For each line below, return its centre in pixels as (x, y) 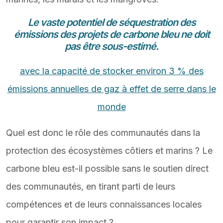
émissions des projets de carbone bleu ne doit (111, 34)
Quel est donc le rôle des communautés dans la (103, 133)
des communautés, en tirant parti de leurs (91, 186)
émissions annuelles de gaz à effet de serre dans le (111, 89)
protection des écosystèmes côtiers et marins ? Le (109, 151)
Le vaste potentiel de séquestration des (111, 22)
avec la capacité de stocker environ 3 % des (111, 71)
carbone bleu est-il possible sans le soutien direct (107, 168)
